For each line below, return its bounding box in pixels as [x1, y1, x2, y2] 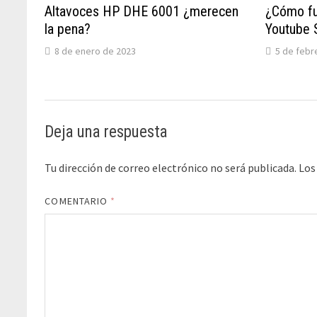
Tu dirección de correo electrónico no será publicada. [45, 161, 297, 175]
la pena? [45, 21, 91, 38]
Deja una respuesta [45, 122, 168, 142]
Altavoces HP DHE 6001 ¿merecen [45, 3, 239, 21]
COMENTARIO [45, 195, 111, 208]
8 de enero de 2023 [54, 45, 137, 58]
